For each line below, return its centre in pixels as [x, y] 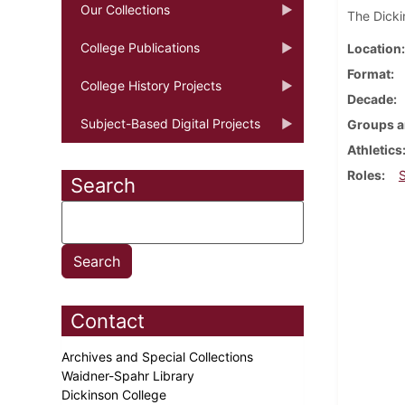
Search [103, 185]
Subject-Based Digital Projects [170, 123]
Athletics [374, 149]
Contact [108, 320]
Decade [370, 99]
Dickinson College [116, 394]
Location [374, 48]
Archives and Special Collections [159, 356]
